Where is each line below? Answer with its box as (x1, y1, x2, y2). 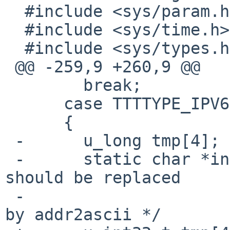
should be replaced (5, 168, 181, 187)
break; (5, 75, 83, 94)
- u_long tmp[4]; (5, 131, 15, 150)
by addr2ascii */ (5, 205, 161, 224)
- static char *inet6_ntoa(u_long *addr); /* (5, 149, 15, 168)
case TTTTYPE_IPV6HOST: (5, 94, 64, 113)
